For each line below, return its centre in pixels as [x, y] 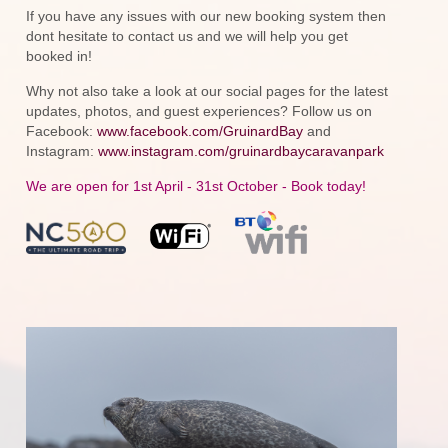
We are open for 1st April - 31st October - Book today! [196, 186]
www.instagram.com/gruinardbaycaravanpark [241, 151]
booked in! [59, 56]
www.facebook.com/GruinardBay [200, 131]
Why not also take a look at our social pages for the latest [207, 91]
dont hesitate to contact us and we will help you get [187, 36]
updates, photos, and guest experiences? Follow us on [199, 111]
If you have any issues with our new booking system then [206, 16]
